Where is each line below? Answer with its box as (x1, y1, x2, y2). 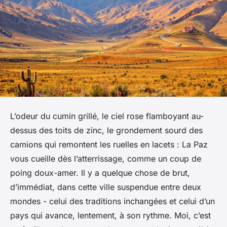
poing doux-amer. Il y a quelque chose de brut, (10, 168, 190, 178)
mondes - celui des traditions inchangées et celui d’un (10, 196, 215, 207)
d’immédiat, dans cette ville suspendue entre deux (10, 182, 201, 193)
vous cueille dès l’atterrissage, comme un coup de (10, 154, 201, 164)
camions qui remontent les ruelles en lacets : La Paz (10, 139, 208, 150)
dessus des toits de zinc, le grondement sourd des (10, 125, 203, 136)
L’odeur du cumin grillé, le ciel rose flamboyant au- (10, 111, 204, 122)
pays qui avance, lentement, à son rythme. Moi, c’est (10, 210, 211, 221)
